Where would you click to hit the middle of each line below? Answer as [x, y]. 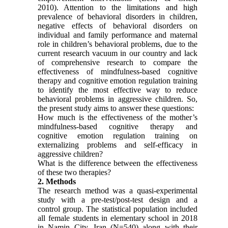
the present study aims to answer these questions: [117, 108]
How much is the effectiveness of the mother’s [118, 117]
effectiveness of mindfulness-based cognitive [118, 71]
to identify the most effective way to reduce [118, 90]
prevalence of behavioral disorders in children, [118, 16]
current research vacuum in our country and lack [118, 53]
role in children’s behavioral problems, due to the [118, 44]
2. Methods [57, 181]
